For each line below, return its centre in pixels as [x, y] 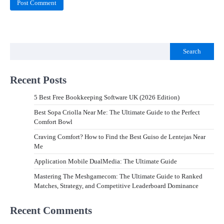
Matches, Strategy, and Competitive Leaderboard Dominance [116, 185]
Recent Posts [38, 79]
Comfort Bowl [53, 121]
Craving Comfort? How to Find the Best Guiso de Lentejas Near [120, 136]
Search [192, 51]
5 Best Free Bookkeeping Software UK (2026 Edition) [107, 97]
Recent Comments [51, 210]
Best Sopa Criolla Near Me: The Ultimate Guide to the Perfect [117, 112]
